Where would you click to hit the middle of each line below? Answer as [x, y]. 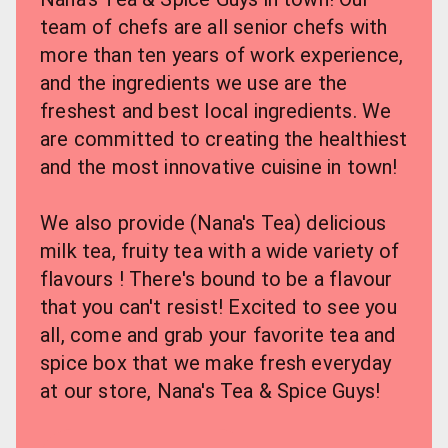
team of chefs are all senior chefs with [214, 27]
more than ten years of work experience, [222, 55]
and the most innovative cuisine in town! [219, 167]
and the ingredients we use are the [194, 83]
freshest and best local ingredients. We [216, 111]
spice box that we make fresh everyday [215, 363]
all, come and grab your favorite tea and [218, 335]
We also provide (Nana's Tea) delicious [213, 223]
